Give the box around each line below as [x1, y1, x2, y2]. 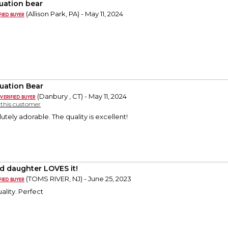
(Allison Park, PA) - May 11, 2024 [24, 10, 123, 18]
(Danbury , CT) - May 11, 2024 [36, 92, 127, 101]
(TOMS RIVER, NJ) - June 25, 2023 [24, 175, 131, 183]
